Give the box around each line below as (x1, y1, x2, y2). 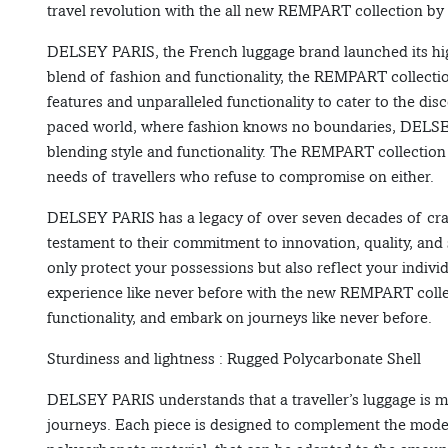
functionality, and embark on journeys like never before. (47, 308, 432, 328)
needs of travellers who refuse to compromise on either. (47, 167, 434, 187)
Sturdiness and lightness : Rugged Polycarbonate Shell (47, 349, 421, 369)
